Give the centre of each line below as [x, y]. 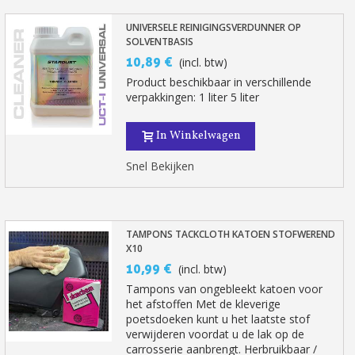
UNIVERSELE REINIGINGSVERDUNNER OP [214, 27]
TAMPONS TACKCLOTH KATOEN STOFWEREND [231, 234]
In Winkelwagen [199, 136]
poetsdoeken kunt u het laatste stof [218, 319]
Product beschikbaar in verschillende [219, 82]
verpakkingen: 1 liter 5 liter [193, 97]
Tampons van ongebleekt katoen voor [225, 289]
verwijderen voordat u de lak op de [216, 334]
